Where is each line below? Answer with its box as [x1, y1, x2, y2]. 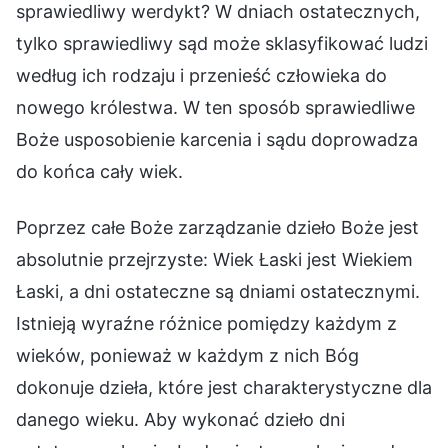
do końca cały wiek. [16, 160, 183, 182]
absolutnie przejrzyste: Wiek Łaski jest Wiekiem [16, 248, 413, 270]
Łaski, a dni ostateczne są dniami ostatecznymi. [16, 280, 420, 302]
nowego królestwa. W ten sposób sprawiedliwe [16, 96, 415, 118]
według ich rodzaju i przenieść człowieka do [16, 64, 387, 86]
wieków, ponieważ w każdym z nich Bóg [16, 344, 359, 366]
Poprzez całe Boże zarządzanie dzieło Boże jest [16, 216, 419, 238]
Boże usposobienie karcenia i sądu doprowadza [16, 128, 418, 150]
